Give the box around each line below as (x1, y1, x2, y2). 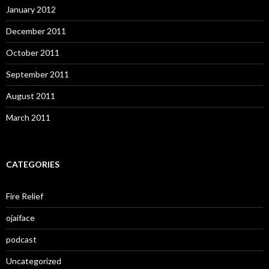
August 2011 (6, 90, 55, 101)
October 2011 (6, 47, 59, 58)
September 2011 (6, 68, 69, 79)
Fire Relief (6, 190, 43, 201)
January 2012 (6, 4, 56, 14)
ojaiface (6, 212, 35, 223)
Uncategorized (6, 255, 61, 266)
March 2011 (6, 112, 50, 122)
